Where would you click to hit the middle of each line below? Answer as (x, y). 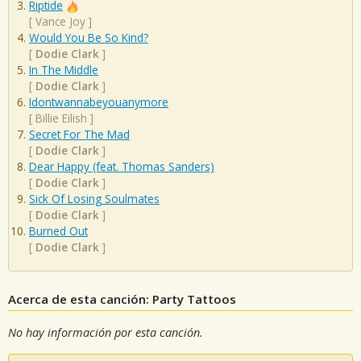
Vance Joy (60, 22)
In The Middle (64, 70)
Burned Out (58, 231)
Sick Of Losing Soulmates (94, 199)
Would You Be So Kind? (89, 38)
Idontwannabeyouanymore (99, 102)
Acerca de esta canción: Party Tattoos (122, 299)
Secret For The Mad (79, 135)
